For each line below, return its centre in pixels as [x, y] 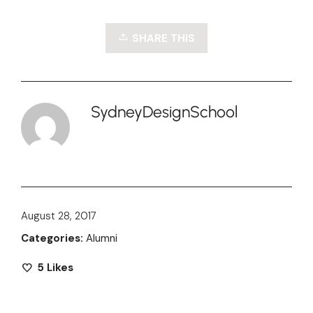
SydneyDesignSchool [164, 111]
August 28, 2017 [59, 216]
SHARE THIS [163, 38]
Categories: [52, 238]
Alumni [102, 238]
